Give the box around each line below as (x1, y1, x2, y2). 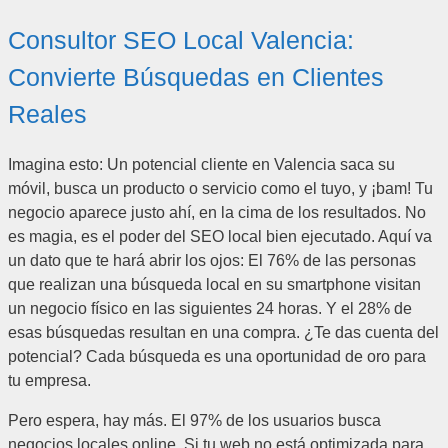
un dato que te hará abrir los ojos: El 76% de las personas (8, 252, 416, 270)
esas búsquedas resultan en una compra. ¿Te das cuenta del (8, 324, 439, 342)
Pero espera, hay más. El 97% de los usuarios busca (8, 412, 381, 430)
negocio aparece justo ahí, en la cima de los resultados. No (8, 204, 426, 222)
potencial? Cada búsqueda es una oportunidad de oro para (8, 348, 426, 366)
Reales (8, 99, 87, 128)
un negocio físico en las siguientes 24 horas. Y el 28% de (8, 300, 412, 318)
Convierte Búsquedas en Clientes (8, 62, 384, 91)
